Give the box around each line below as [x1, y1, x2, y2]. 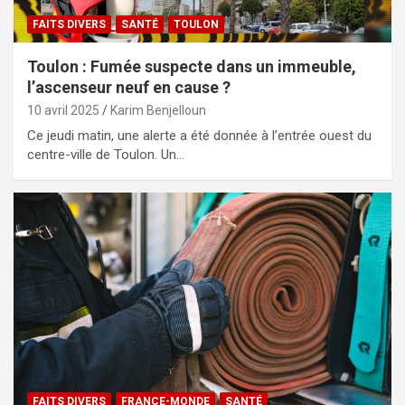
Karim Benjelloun [110, 102, 206, 118]
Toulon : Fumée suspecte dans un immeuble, [27, 56, 356, 76]
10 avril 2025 [27, 102, 99, 118]
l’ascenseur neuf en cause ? [27, 77, 231, 97]
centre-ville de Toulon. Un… [27, 146, 184, 163]
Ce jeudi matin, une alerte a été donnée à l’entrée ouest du [27, 127, 372, 144]
